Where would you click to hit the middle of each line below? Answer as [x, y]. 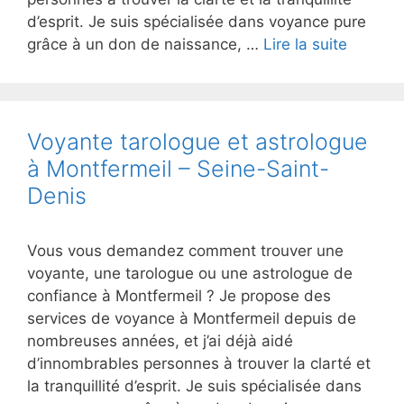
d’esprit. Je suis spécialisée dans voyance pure [197, 22]
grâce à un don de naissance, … [145, 44]
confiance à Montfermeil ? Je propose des [179, 296]
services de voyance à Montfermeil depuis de [192, 318]
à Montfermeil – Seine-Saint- [178, 169]
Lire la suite [305, 44]
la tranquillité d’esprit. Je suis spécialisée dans [194, 386]
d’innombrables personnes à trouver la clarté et [199, 363]
